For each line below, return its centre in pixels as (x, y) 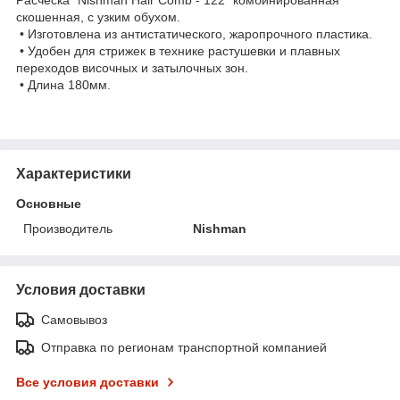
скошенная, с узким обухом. (98, 17)
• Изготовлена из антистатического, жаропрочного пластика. (194, 33)
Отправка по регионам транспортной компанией (184, 347)
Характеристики (74, 173)
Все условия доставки (87, 382)
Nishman (220, 228)
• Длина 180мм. (63, 84)
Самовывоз (74, 319)
